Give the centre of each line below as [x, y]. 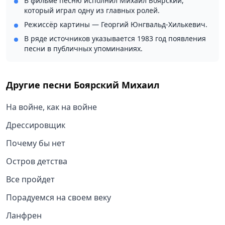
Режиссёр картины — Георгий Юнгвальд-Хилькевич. [116, 25]
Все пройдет [30, 180]
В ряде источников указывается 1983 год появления [115, 39]
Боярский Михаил [117, 85]
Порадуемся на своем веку [59, 198]
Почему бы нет [36, 143]
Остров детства [37, 161]
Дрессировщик [36, 125]
